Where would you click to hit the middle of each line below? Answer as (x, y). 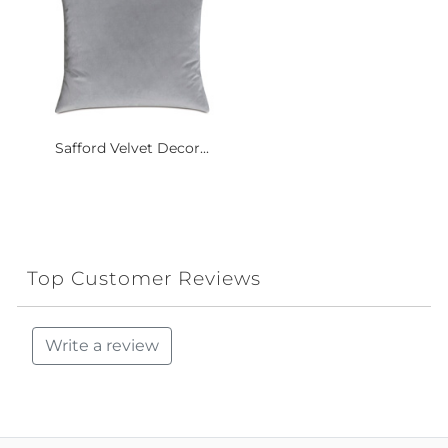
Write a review (102, 346)
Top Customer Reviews (144, 278)
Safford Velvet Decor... (132, 147)
